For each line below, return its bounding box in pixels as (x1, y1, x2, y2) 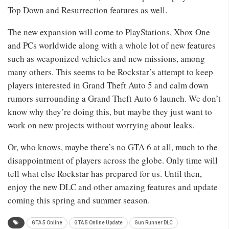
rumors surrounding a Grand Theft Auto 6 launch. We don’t (8, 93, 221, 105)
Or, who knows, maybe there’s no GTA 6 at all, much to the (8, 141, 218, 153)
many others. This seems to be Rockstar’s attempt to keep (8, 66, 213, 78)
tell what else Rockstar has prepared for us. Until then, (8, 168, 202, 180)
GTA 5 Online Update (74, 220, 123, 226)
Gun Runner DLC (134, 220, 173, 226)
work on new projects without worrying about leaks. (8, 119, 194, 131)
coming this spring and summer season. (8, 194, 150, 207)
